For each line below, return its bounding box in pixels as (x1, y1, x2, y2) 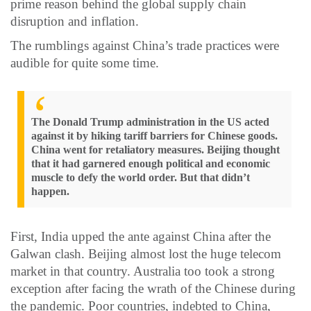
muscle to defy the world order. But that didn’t (31, 171, 250, 183)
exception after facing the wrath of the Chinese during (10, 280, 296, 296)
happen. (31, 185, 69, 197)
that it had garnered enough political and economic (31, 157, 270, 169)
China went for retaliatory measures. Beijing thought (31, 143, 280, 155)
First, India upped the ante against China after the (10, 228, 271, 244)
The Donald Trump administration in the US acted (31, 115, 269, 128)
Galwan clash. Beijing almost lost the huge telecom (10, 246, 281, 261)
